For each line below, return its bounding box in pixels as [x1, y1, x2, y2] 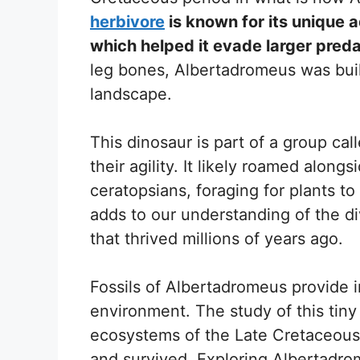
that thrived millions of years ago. [90, 228, 343, 248]
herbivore [90, 11, 165, 31]
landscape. [90, 84, 172, 104]
